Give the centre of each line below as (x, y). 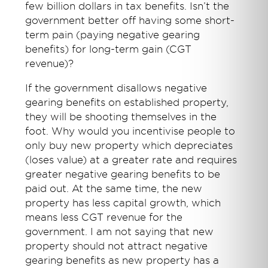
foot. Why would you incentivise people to (130, 132)
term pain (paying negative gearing (113, 35)
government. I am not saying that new (120, 232)
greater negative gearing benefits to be (123, 175)
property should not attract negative (117, 246)
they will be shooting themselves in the (121, 117)
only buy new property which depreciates (129, 146)
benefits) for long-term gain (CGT (109, 50)
